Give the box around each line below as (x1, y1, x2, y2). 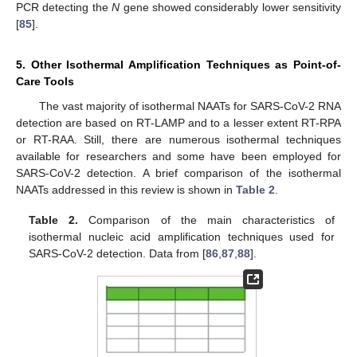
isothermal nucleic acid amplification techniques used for (29, 229, 335, 243)
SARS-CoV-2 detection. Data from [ (29, 246, 206, 260)
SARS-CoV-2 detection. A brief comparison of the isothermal (16, 166, 341, 179)
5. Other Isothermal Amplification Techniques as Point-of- (16, 57, 341, 71)
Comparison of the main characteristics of (78, 213, 335, 226)
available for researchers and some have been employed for (16, 149, 341, 163)
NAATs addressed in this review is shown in (16, 182, 236, 196)
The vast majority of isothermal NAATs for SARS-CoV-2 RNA (38, 99, 341, 112)
